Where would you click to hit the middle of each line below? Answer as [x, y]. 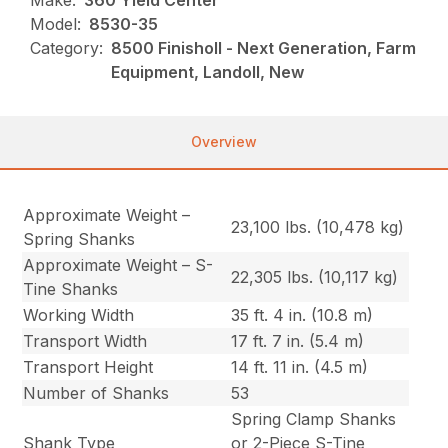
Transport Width [85, 341]
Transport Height [88, 367]
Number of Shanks [96, 393]
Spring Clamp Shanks [314, 419]
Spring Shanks [79, 239]
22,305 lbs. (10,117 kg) [315, 277]
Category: [67, 48]
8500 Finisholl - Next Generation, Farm [264, 48]
